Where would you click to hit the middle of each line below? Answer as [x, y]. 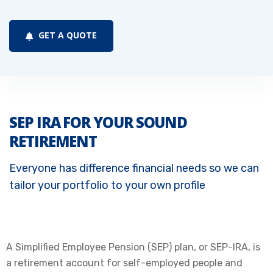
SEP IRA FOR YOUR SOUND [98, 122]
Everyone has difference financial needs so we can [134, 168]
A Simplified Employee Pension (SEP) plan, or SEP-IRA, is [133, 247]
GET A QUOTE [66, 35]
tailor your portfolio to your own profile [107, 185]
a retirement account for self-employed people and [124, 263]
